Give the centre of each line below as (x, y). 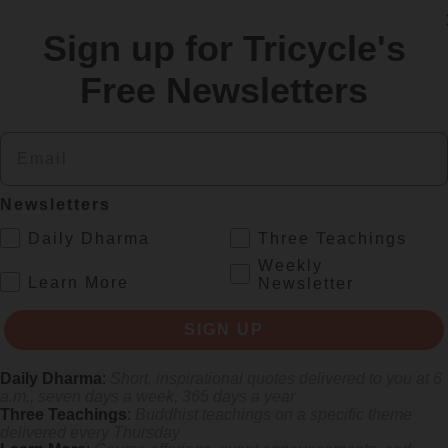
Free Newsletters (224, 90)
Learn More (78, 282)
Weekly (290, 265)
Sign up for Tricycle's (224, 48)
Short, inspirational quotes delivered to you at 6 (276, 378)
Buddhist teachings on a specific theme (273, 414)
